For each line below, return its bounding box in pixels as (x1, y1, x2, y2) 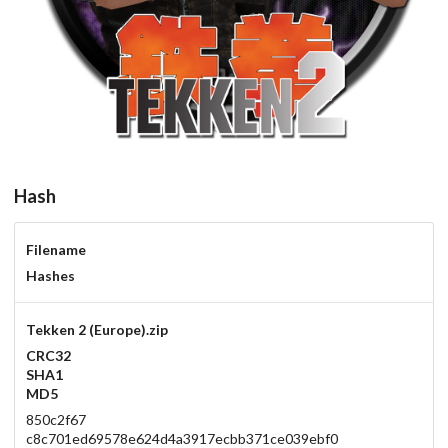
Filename (25, 241, 86, 259)
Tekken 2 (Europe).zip (25, 321, 168, 339)
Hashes (25, 267, 75, 285)
